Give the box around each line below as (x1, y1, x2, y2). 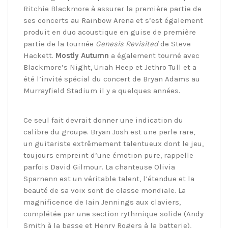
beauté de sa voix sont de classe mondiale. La (23, 186, 186, 195)
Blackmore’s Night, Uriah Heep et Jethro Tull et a (23, 63, 196, 72)
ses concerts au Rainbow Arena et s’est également (23, 16, 203, 25)
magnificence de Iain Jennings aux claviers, (23, 197, 181, 207)
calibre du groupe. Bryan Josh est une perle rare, (23, 127, 195, 137)
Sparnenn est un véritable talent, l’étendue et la (23, 174, 194, 184)
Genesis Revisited (96, 39, 158, 49)
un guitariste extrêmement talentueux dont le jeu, (23, 139, 204, 149)
